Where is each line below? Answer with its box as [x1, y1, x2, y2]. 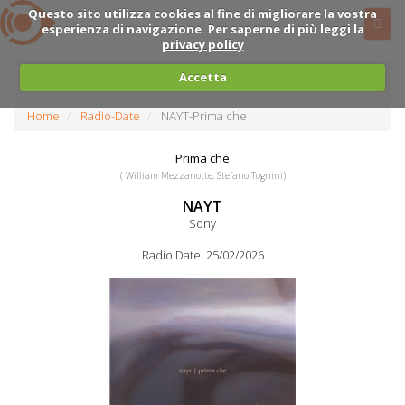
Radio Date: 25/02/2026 [141, 247, 264, 263]
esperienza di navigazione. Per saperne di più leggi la [41, 20, 364, 37]
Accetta [178, 69, 227, 85]
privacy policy [161, 35, 244, 52]
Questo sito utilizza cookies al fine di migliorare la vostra [28, 5, 377, 22]
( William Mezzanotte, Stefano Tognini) [119, 169, 286, 182]
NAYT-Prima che [161, 108, 247, 124]
